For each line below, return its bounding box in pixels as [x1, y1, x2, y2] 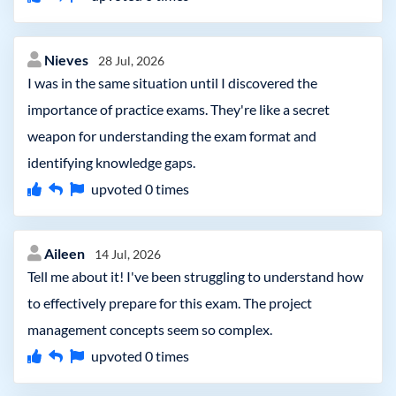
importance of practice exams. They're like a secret [27, 101, 330, 118]
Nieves [44, 51, 91, 68]
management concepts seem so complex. [27, 321, 272, 338]
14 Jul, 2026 [95, 247, 161, 262]
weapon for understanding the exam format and [27, 127, 316, 144]
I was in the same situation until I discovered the [27, 74, 317, 91]
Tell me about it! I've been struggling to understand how [27, 268, 363, 285]
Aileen [44, 245, 88, 262]
